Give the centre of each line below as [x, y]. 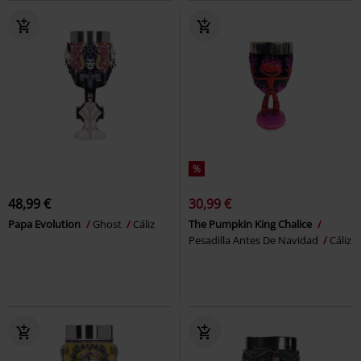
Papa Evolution [46, 224]
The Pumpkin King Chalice [251, 224]
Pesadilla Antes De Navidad [255, 240]
